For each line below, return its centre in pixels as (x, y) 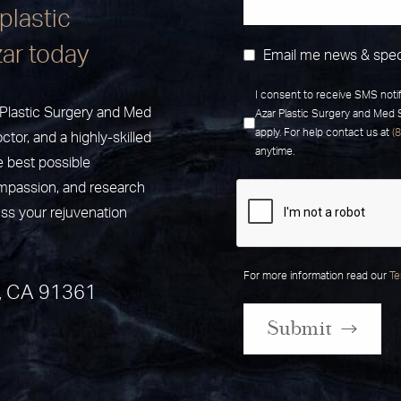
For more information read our (316, 275)
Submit (300, 328)
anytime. (275, 151)
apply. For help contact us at (324, 132)
